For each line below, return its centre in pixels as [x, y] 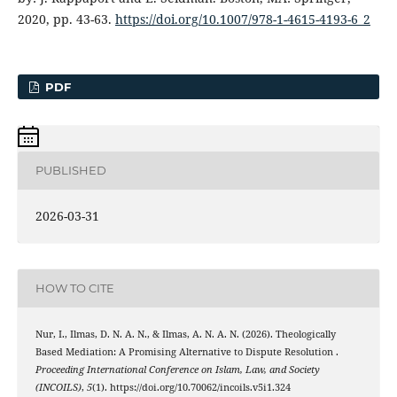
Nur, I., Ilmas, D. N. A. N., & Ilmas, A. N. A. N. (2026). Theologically [185, 334]
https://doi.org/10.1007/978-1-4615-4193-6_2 [242, 19]
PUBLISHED [70, 171]
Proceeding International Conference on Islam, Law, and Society [177, 369]
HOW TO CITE [74, 288]
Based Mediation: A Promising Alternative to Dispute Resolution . [187, 351]
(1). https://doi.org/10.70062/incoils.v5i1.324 [191, 387]
